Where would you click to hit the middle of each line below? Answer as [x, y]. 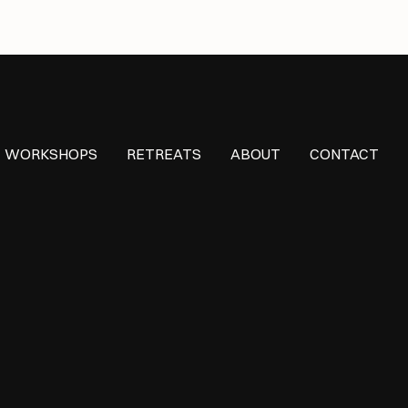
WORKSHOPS [51, 153]
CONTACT [344, 153]
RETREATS [164, 153]
